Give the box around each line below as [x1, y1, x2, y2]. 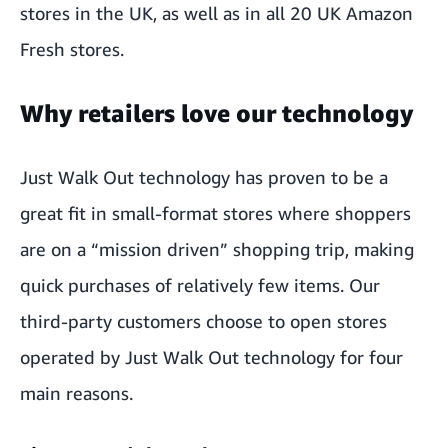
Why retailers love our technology [20, 98, 413, 127]
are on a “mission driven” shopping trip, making [20, 237, 414, 260]
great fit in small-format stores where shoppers [20, 201, 411, 224]
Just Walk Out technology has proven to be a [20, 165, 388, 188]
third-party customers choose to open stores [20, 309, 387, 332]
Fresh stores [20, 37, 120, 60]
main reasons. [20, 381, 133, 404]
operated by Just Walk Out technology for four [20, 345, 403, 368]
